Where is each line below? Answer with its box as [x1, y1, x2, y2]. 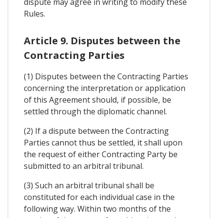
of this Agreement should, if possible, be [24, 94, 171, 106]
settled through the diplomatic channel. [24, 106, 167, 117]
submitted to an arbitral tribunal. [24, 161, 144, 172]
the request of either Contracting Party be [24, 149, 178, 160]
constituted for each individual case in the [24, 192, 175, 203]
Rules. [24, 8, 45, 19]
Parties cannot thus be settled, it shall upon [24, 137, 182, 148]
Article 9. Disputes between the [24, 34, 181, 48]
